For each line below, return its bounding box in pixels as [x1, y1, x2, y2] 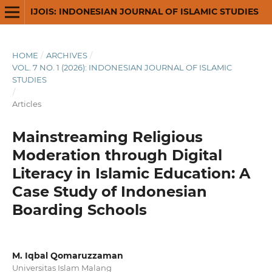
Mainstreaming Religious [12, 127, 203, 146]
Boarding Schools [12, 200, 147, 219]
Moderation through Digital [12, 146, 222, 164]
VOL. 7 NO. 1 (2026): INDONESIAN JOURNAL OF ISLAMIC [12, 62, 232, 72]
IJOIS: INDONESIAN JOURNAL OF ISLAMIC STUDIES [30, 6, 259, 17]
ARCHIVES [46, 50, 87, 60]
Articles [12, 98, 41, 109]
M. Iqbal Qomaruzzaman [12, 250, 123, 261]
